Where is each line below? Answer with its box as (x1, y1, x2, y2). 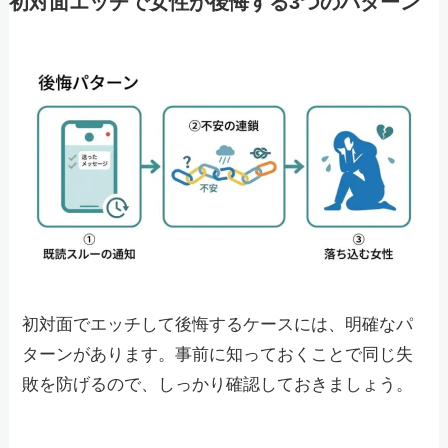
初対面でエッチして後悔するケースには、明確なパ (22, 315, 414, 335)
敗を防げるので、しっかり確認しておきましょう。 (22, 375, 414, 395)
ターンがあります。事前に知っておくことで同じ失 (22, 345, 414, 365)
